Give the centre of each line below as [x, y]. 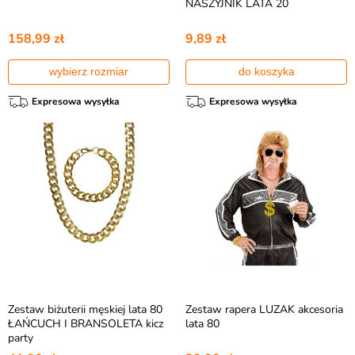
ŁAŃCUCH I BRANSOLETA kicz [86, 324]
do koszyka [266, 71]
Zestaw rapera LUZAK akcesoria [264, 309]
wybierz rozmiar [89, 71]
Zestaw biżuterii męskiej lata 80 [85, 309]
